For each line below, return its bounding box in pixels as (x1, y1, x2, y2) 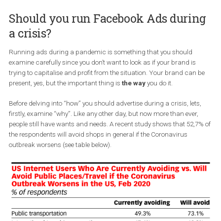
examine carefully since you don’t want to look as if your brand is (10, 113, 218, 123)
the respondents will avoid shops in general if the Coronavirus (10, 193, 209, 203)
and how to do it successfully (10, 28, 111, 37)
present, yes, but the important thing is (10, 136, 136, 146)
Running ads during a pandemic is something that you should (10, 102, 214, 111)
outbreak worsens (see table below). (10, 205, 124, 214)
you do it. (161, 136, 192, 146)
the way (135, 136, 162, 146)
